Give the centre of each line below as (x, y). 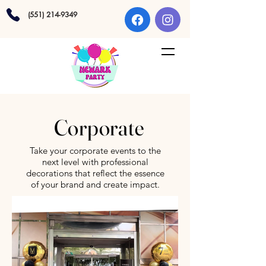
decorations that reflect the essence (95, 173)
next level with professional (95, 162)
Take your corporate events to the (95, 151)
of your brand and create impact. (95, 184)
